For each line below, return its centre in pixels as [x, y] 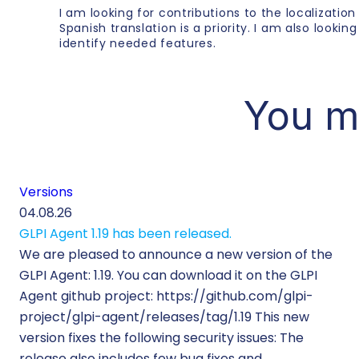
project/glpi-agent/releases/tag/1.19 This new [164, 317]
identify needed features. [138, 44]
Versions [46, 192]
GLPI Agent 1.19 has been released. [125, 233]
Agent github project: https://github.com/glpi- [166, 296]
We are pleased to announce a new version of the [176, 254]
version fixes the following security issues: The [161, 337]
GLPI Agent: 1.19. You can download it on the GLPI [168, 275]
